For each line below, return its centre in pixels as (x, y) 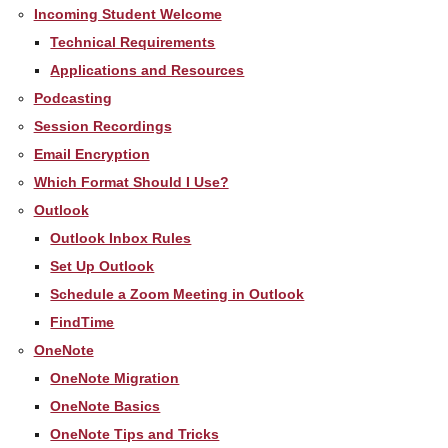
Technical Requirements (133, 41)
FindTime (82, 321)
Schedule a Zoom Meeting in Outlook (177, 293)
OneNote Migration (115, 377)
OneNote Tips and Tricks (135, 433)
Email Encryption (91, 153)
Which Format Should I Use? (131, 181)
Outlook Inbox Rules (121, 237)
